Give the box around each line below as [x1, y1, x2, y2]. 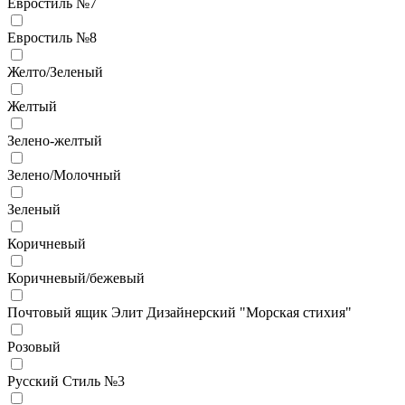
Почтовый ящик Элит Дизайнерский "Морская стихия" [7, 304, 352, 320]
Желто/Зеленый [7, 63, 103, 80]
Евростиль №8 [7, 29, 97, 45]
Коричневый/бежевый [7, 269, 145, 286]
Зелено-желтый [7, 132, 102, 148]
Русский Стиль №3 [7, 372, 125, 389]
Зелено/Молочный [7, 166, 121, 183]
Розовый [7, 338, 61, 354]
